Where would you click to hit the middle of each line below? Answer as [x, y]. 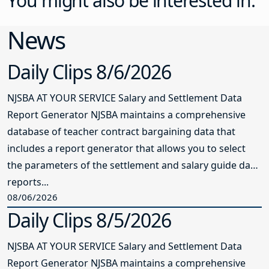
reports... [28, 182]
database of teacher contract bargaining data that [121, 131]
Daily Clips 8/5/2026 [89, 220]
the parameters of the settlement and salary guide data [133, 165]
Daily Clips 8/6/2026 [89, 71]
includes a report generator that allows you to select [126, 148]
